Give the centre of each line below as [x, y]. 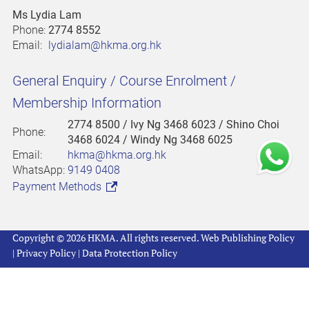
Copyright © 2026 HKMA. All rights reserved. [107, 238]
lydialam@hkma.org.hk [105, 46]
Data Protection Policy [130, 253]
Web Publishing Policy [248, 238]
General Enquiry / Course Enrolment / [124, 81]
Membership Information [87, 103]
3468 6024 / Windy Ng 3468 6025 [150, 140]
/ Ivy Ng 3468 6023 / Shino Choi [201, 125]
